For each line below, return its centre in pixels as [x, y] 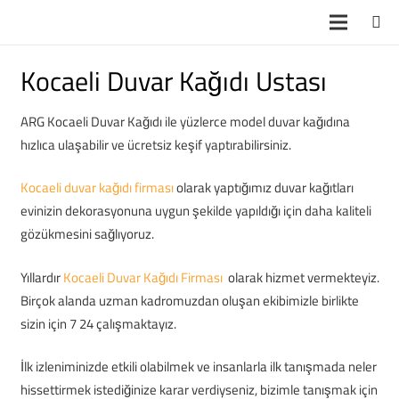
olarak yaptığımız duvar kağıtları [263, 187]
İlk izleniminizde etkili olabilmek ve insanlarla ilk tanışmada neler [198, 366]
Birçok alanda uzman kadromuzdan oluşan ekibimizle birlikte [189, 300]
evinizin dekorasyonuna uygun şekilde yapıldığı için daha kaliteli [195, 211]
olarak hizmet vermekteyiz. [302, 277]
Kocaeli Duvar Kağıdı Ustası [173, 81]
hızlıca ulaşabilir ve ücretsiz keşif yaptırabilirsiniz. [155, 144]
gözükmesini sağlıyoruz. [87, 234]
